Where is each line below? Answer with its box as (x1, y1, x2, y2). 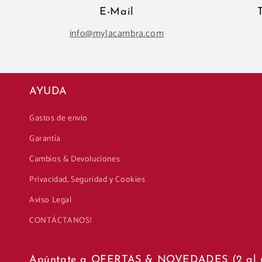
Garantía (29, 132, 61, 146)
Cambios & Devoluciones (29, 153, 120, 166)
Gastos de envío (29, 112, 88, 125)
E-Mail (99, 6, 134, 18)
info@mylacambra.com (69, 26, 164, 42)
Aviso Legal (29, 194, 72, 207)
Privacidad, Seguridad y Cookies (29, 173, 146, 187)
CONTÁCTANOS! (29, 214, 92, 227)
